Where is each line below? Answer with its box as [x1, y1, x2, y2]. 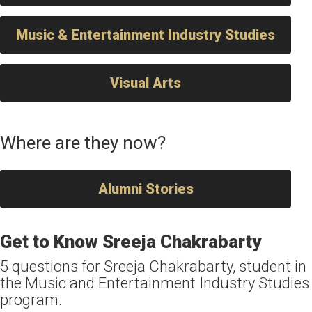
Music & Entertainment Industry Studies [16, 26, 275, 43]
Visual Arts [110, 75, 181, 91]
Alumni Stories [97, 180, 194, 197]
